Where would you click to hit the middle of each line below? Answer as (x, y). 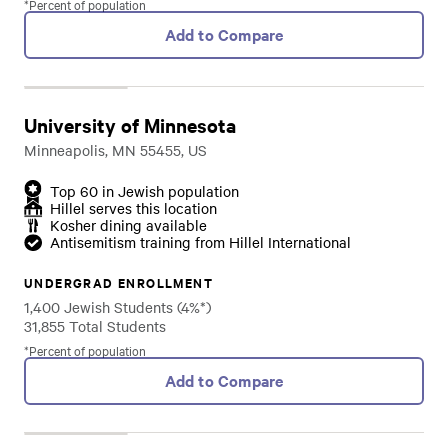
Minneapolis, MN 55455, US (115, 150)
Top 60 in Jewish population (144, 191)
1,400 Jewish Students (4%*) (117, 307)
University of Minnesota (130, 125)
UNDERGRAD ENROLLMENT (118, 282)
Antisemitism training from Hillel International (200, 242)
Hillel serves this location (133, 208)
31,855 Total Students (95, 326)
